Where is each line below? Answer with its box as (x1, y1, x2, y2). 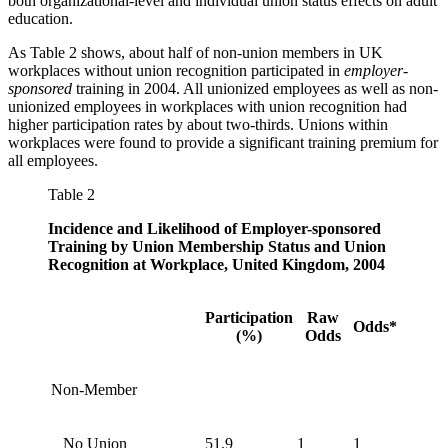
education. (8, 10, 73, 28)
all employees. (8, 152, 98, 170)
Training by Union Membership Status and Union (48, 238, 386, 256)
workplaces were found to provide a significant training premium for (8, 134, 438, 152)
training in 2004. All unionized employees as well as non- (72, 80, 438, 98)
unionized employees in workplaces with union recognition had (8, 98, 407, 116)
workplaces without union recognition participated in (8, 62, 344, 80)
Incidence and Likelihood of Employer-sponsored (48, 220, 381, 238)
